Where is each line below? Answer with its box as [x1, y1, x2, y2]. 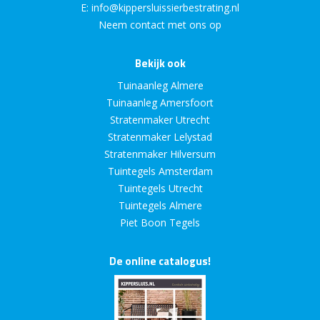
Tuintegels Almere [118, 199, 202, 213]
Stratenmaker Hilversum [104, 147, 216, 161]
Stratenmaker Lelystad [108, 130, 212, 144]
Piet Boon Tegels [120, 216, 200, 230]
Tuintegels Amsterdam [107, 164, 213, 179]
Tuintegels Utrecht [117, 181, 203, 196]
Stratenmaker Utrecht [110, 113, 210, 127]
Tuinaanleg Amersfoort [106, 96, 214, 110]
